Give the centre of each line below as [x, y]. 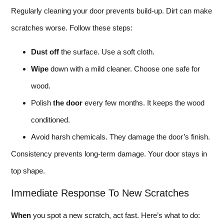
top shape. [28, 171]
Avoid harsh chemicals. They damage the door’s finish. [120, 137]
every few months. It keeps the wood [143, 103]
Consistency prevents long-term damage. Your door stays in [109, 154]
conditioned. [50, 120]
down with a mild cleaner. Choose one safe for [124, 69]
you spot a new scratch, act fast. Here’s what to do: [115, 215]
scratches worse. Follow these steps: [72, 27]
